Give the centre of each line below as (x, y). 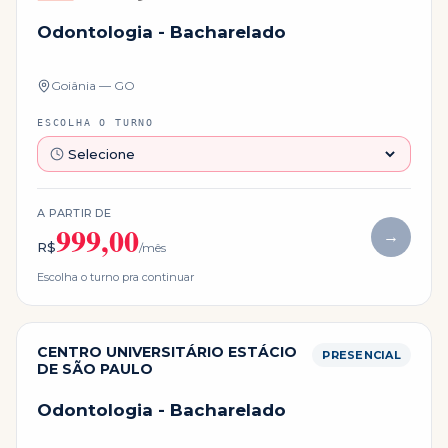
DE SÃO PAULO (95, 369)
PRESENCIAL (361, 355)
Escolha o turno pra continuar (115, 277)
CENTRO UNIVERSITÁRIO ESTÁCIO (167, 352)
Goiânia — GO (93, 86)
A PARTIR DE (74, 213)
